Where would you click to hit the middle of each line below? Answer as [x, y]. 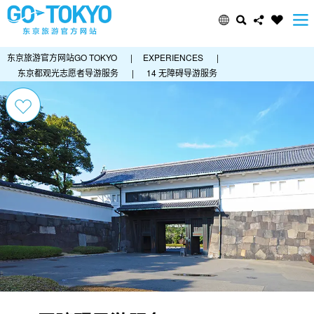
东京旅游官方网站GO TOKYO [62, 57]
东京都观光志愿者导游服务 [68, 73]
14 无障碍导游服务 [182, 73]
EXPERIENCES [173, 57]
